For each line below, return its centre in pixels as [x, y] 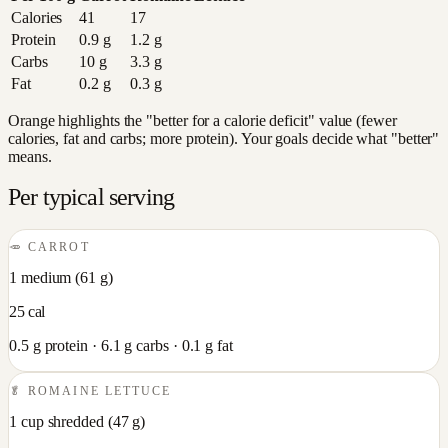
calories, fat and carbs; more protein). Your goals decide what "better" [224, 138]
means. [30, 156]
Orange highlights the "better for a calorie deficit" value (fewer [202, 120]
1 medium [40, 278]
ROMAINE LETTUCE [100, 390]
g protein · [64, 346]
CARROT [59, 247]
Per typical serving [91, 196]
